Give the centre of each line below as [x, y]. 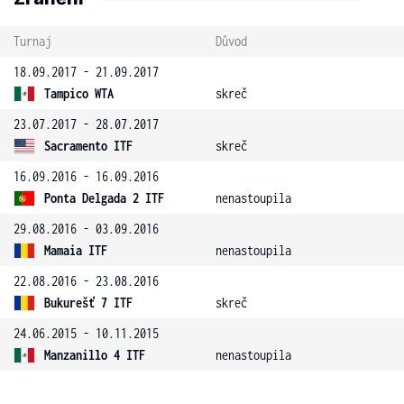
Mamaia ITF [76, 250]
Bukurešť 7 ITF [88, 303]
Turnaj [32, 41]
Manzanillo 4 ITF [95, 355]
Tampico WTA [79, 93]
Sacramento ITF [88, 146]
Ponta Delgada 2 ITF [104, 198]
